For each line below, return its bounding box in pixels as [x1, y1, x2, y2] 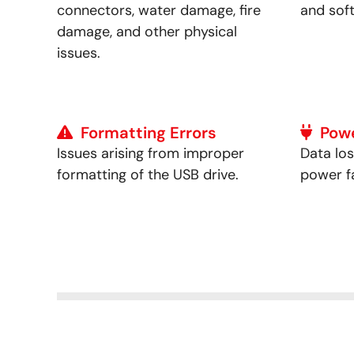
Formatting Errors [81, 122, 217, 143]
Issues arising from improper [57, 143, 244, 163]
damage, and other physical [57, 21, 237, 41]
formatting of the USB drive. [57, 164, 239, 184]
